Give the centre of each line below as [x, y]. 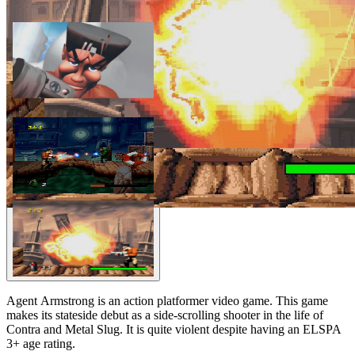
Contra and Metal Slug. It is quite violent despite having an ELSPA [174, 329]
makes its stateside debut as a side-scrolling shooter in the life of [165, 315]
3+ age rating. [41, 343]
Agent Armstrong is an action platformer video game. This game [167, 300]
